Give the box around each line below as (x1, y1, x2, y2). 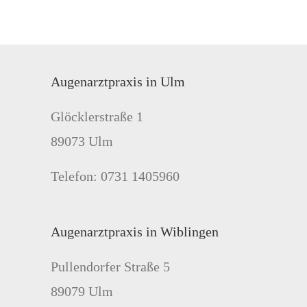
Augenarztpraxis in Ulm (51, 74, 185, 89)
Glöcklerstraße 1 (51, 109, 143, 124)
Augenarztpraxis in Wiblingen (51, 224, 219, 240)
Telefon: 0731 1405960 (51, 169, 180, 184)
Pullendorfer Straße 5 (51, 259, 170, 275)
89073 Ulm (51, 134, 113, 149)
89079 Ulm (51, 284, 113, 299)
